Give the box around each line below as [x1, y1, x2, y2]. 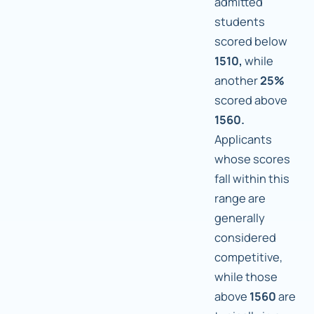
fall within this [214, 170, 289, 187]
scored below [214, 33, 287, 50]
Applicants [214, 131, 272, 148]
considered [214, 229, 276, 246]
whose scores [214, 151, 290, 168]
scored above [214, 92, 287, 109]
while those [214, 268, 278, 285]
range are [214, 190, 266, 207]
